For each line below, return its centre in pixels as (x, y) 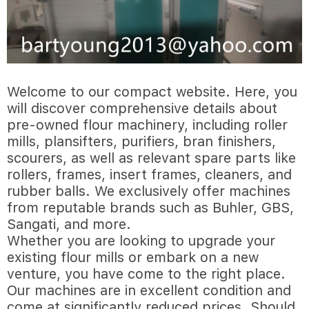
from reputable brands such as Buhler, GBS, (150, 208)
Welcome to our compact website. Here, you (152, 92)
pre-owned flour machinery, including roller (147, 125)
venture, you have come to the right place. (146, 274)
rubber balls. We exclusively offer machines (149, 191)
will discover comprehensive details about (142, 109)
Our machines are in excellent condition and (149, 291)
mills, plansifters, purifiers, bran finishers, (141, 142)
